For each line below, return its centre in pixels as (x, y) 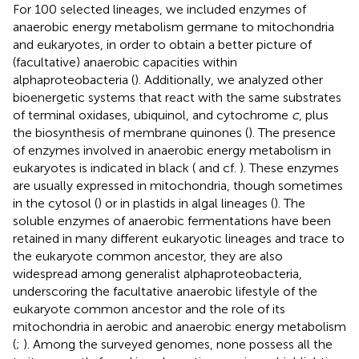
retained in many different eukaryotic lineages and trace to (179, 238)
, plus (314, 115)
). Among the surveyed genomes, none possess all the (178, 344)
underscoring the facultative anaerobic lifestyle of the (165, 291)
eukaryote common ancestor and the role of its (149, 309)
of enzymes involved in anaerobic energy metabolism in (172, 150)
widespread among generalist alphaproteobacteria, (157, 273)
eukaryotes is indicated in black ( (104, 167)
